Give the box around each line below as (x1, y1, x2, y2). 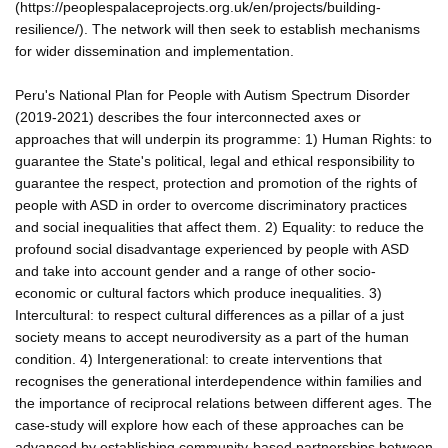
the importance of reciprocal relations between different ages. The (15, 394, 432, 411)
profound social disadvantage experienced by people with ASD (15, 240, 409, 257)
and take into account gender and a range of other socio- (15, 262, 376, 279)
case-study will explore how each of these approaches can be (15, 416, 404, 433)
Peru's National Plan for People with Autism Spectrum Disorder (15, 86, 410, 103)
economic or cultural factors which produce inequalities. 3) (15, 284, 382, 301)
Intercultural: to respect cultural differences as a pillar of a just (15, 306, 404, 323)
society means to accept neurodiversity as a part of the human (15, 328, 409, 345)
